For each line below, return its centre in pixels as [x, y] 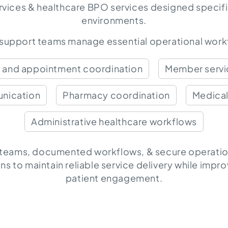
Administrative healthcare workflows [114, 121]
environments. [114, 20]
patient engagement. [114, 178]
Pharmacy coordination [116, 95]
